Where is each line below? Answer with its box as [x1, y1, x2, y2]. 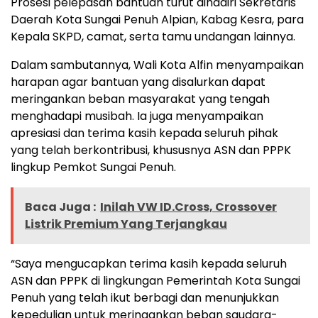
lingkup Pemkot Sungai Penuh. [11, 158, 176, 175]
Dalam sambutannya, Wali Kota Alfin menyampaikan [11, 56, 304, 73]
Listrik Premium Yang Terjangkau [25, 215, 227, 232]
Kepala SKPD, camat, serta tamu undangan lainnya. [11, 28, 295, 45]
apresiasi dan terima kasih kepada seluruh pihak [11, 124, 278, 141]
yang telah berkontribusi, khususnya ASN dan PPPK [11, 141, 291, 158]
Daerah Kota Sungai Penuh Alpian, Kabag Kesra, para [11, 11, 304, 28]
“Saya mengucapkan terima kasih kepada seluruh [11, 255, 287, 272]
